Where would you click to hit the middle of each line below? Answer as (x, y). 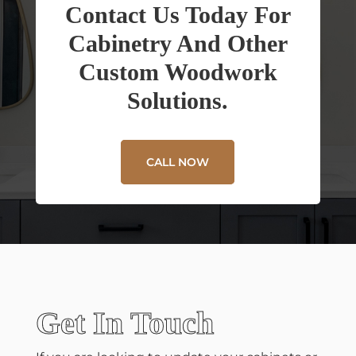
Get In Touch (124, 323)
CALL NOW (178, 163)
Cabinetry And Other (178, 44)
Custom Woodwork (178, 72)
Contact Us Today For (178, 15)
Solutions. (178, 101)
